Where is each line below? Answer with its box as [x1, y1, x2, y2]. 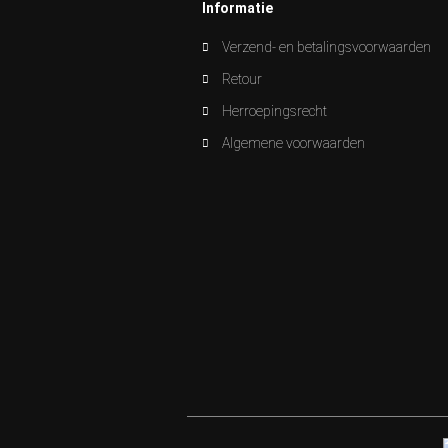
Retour [222, 71, 262, 87]
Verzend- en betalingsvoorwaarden [222, 39, 431, 55]
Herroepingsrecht [222, 103, 327, 119]
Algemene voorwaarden [222, 135, 365, 151]
